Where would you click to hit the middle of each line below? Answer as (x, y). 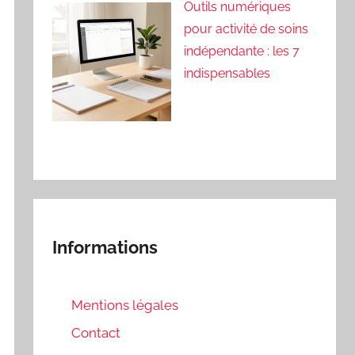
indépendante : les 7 (242, 52)
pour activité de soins (246, 29)
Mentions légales (125, 305)
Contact (96, 333)
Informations (105, 247)
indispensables (227, 74)
